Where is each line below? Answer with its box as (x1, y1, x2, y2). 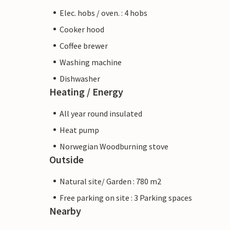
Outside (49, 152, 84, 166)
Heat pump (60, 124, 99, 135)
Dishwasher (60, 73, 100, 84)
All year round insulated (60, 108, 142, 119)
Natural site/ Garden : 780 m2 (60, 176, 161, 186)
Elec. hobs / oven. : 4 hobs (60, 7, 147, 18)
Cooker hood (60, 24, 104, 34)
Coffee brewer (60, 40, 108, 51)
